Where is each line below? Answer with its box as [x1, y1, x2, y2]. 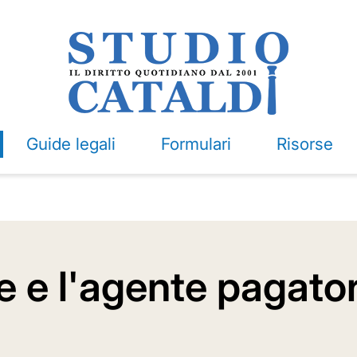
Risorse [276, 134, 333, 154]
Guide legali [25, 134, 116, 154]
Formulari [160, 134, 231, 154]
